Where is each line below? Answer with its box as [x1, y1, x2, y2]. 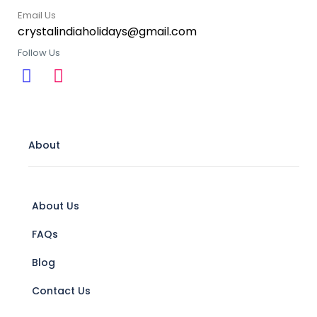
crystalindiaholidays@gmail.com [18, 23, 197, 40]
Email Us [18, 8, 56, 23]
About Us [32, 199, 79, 214]
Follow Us [18, 46, 60, 60]
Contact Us [32, 284, 91, 299]
